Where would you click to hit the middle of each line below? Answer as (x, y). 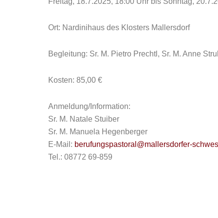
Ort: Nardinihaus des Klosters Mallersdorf (119, 27)
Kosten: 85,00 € (75, 80)
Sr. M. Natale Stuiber (84, 119)
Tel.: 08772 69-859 (80, 157)
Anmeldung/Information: (89, 106)
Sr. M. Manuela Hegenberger (98, 131)
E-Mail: (61, 144)
